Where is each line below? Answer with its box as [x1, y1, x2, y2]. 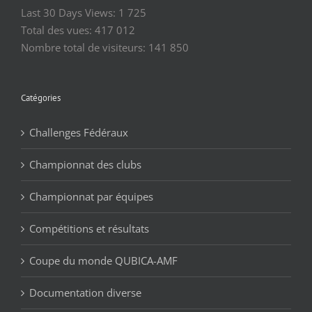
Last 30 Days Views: [21, 6, 118, 20]
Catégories [21, 92, 61, 104]
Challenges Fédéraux [29, 125, 128, 140]
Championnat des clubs [29, 157, 141, 172]
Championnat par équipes [29, 189, 153, 204]
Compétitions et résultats [29, 221, 149, 236]
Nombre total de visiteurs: [21, 40, 148, 55]
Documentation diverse [29, 286, 141, 300]
